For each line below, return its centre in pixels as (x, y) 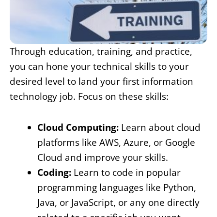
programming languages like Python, (117, 187)
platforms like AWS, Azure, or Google (116, 142)
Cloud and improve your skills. (103, 157)
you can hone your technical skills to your (99, 66)
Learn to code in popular (126, 172)
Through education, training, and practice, (101, 51)
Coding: (54, 172)
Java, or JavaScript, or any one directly (118, 202)
